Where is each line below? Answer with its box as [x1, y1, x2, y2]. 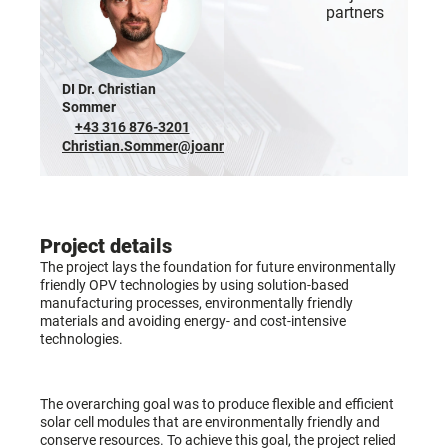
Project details [40, 235, 172, 259]
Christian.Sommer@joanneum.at [62, 138, 272, 155]
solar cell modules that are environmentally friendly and [40, 413, 380, 430]
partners [326, 3, 384, 23]
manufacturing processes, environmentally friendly [40, 295, 353, 312]
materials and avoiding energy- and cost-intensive [40, 313, 346, 330]
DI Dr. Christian [62, 81, 156, 98]
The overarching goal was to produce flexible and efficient [40, 395, 394, 412]
